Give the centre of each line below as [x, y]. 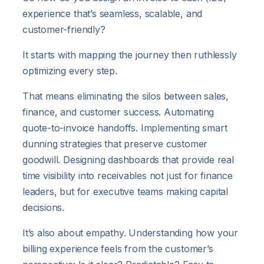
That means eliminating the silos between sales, [126, 96]
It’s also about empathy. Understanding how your [130, 232]
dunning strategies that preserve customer [115, 143]
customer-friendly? [64, 29]
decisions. [44, 207]
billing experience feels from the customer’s [118, 248]
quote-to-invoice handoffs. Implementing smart [125, 128]
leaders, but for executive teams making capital [125, 191]
